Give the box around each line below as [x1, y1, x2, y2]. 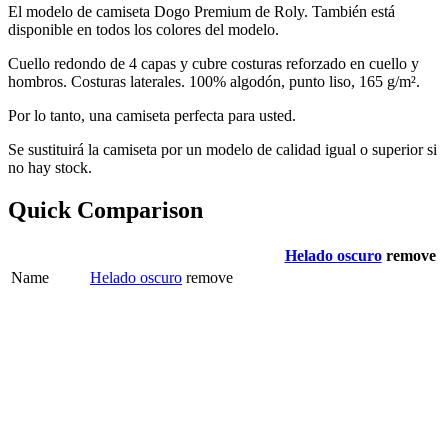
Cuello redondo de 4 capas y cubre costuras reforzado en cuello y [8, 55, 419, 73]
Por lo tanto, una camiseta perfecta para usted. [8, 107, 296, 125]
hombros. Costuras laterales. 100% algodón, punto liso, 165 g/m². [8, 73, 420, 91]
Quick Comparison [8, 197, 203, 224]
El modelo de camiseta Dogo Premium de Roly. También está [8, 3, 395, 21]
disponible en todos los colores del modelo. [8, 21, 279, 39]
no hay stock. [8, 159, 92, 177]
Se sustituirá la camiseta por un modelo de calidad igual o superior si [8, 141, 437, 159]
